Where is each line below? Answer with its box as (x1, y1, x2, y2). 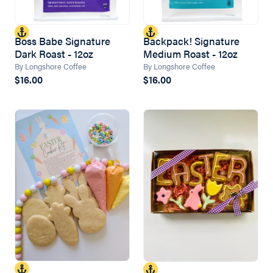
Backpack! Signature (143, 33, 240, 48)
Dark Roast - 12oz (15, 46, 93, 61)
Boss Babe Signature (15, 33, 110, 48)
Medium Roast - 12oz (143, 46, 238, 61)
